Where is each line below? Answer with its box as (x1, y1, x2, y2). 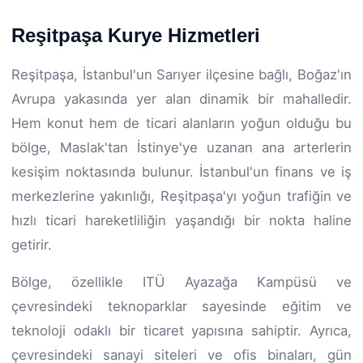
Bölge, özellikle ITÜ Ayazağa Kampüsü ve (11, 273, 352, 290)
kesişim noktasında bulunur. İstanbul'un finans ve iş (11, 163, 352, 180)
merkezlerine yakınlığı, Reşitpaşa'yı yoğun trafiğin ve (11, 187, 352, 204)
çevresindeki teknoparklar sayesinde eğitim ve (11, 297, 352, 314)
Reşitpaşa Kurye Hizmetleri (11, 23, 260, 46)
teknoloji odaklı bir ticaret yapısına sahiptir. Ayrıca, (11, 322, 352, 339)
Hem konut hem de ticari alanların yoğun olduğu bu (11, 114, 352, 131)
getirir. (11, 236, 52, 253)
